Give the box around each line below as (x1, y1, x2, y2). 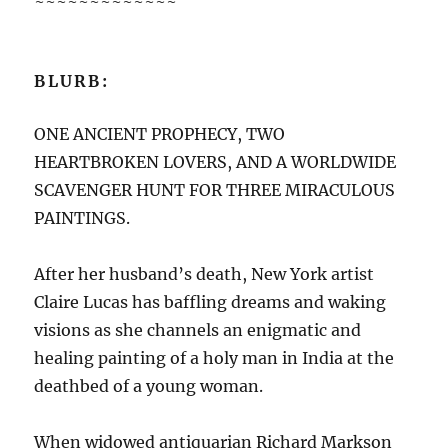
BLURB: (34, 70, 109, 91)
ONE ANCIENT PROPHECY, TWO (34, 123, 286, 144)
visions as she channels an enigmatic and (34, 319, 362, 340)
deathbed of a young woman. (34, 375, 264, 396)
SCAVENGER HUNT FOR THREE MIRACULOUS (34, 179, 396, 200)
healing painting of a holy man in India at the (34, 347, 395, 368)
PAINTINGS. (34, 207, 131, 228)
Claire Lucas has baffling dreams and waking (34, 291, 387, 312)
